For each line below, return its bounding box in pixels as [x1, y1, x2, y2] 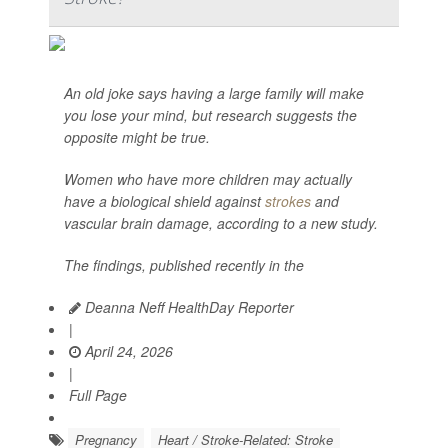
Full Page [69, 385, 127, 405]
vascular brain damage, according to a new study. [64, 213, 378, 233]
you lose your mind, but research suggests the [64, 105, 357, 125]
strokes [265, 191, 311, 211]
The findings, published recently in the [64, 255, 304, 275]
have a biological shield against [64, 191, 265, 211]
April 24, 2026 [81, 341, 173, 361]
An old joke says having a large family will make [64, 83, 364, 103]
